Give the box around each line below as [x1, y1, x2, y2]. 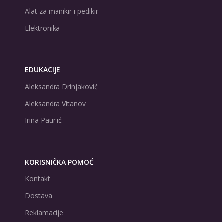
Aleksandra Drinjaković [25, 82, 98, 91]
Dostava [25, 191, 52, 200]
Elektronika [25, 23, 60, 33]
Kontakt [25, 174, 50, 183]
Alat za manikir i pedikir [25, 6, 98, 16]
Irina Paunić [25, 115, 62, 125]
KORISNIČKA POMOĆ [25, 157, 94, 166]
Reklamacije [25, 208, 63, 217]
